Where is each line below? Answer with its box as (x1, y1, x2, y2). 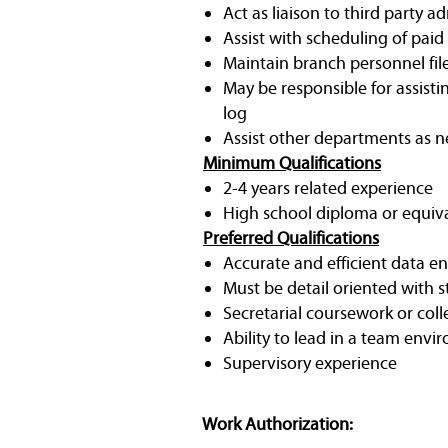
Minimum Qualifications (203, 151, 381, 174)
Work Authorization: (202, 412, 353, 435)
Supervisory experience (223, 351, 397, 374)
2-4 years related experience (223, 176, 433, 199)
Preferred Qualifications (203, 226, 379, 249)
